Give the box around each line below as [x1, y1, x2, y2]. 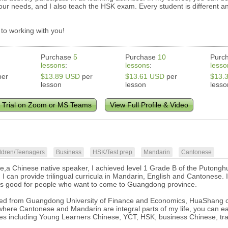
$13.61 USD [125, 72, 165, 81]
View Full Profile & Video [110, 101, 189, 109]
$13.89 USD [41, 72, 80, 81]
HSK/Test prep [93, 149, 133, 156]
